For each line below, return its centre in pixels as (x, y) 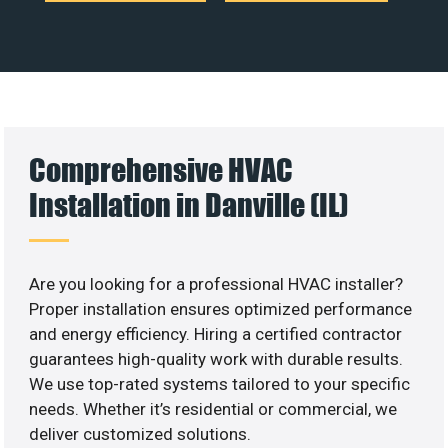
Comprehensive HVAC (161, 169)
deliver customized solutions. (140, 433)
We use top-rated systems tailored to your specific (220, 383)
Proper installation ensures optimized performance (221, 308)
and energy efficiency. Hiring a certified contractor (216, 333)
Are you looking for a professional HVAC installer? (216, 283)
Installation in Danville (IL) (189, 204)
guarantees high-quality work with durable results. (216, 358)
